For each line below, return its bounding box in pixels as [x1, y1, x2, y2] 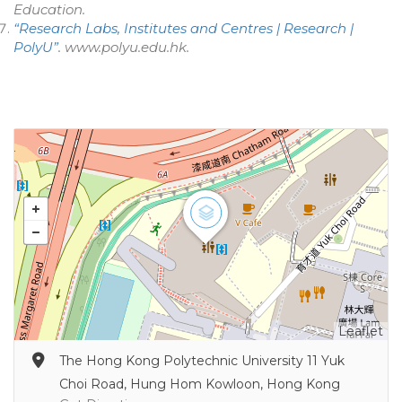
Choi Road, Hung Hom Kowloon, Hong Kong [59, 376, 340, 392]
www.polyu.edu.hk [65, 39, 187, 56]
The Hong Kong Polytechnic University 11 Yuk [59, 353, 345, 369]
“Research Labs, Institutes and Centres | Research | [13, 20, 354, 37]
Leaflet [338, 323, 383, 339]
